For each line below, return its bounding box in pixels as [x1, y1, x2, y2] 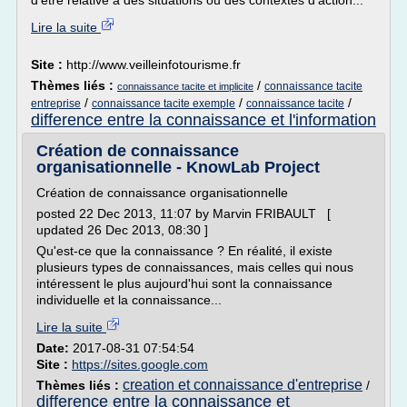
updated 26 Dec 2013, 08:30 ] [36, 223, 208, 237]
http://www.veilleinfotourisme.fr [66, 57, 241, 72]
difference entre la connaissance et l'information [31, 111, 376, 129]
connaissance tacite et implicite [117, 81, 253, 92]
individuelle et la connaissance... [36, 293, 222, 307]
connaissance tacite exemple [92, 97, 235, 110]
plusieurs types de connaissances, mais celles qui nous [36, 260, 353, 274]
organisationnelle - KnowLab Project [36, 158, 320, 176]
